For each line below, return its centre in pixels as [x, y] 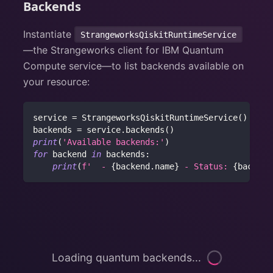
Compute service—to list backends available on [134, 66]
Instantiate [49, 34]
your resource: [57, 81]
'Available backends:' [114, 142]
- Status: [206, 166]
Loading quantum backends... [126, 258]
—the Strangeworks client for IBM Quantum [124, 50]
